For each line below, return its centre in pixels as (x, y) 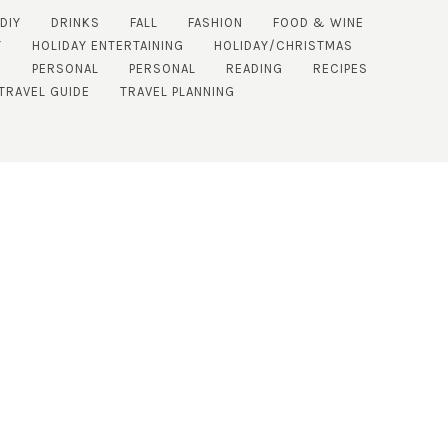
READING (255, 69)
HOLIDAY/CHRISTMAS (284, 46)
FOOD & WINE (319, 23)
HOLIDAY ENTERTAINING (108, 46)
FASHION (216, 23)
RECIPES (341, 69)
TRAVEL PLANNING (177, 92)
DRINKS (76, 23)
